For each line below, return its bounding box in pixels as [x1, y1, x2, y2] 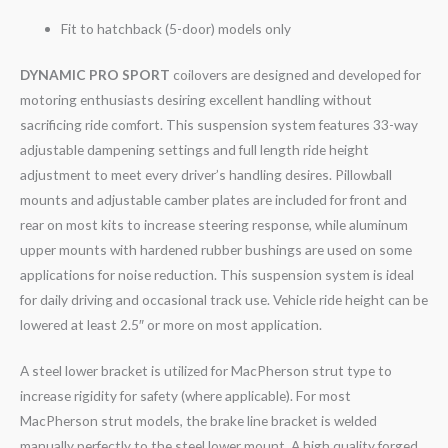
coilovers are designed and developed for [170, 65, 421, 83]
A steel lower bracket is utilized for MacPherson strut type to [20, 362, 392, 380]
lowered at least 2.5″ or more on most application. [20, 315, 322, 333]
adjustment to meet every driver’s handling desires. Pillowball [20, 165, 392, 183]
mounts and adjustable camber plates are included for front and [20, 190, 407, 208]
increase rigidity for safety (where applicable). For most [20, 387, 351, 405]
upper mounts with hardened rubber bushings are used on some [20, 240, 412, 258]
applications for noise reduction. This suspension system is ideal [20, 265, 414, 283]
